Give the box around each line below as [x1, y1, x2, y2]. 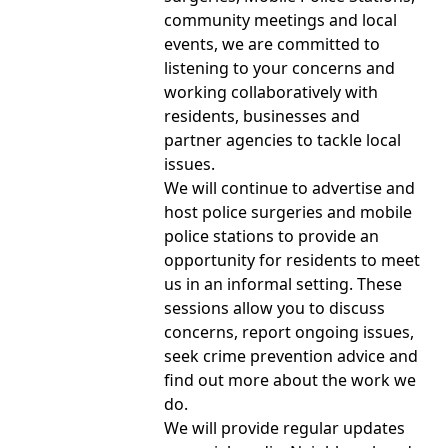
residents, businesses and [164, 104, 360, 127]
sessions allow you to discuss [164, 296, 385, 319]
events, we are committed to [164, 32, 380, 55]
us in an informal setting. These [164, 272, 402, 295]
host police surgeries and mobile [164, 200, 412, 223]
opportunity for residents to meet [164, 248, 420, 271]
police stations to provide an [164, 224, 379, 247]
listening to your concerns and [164, 56, 395, 79]
